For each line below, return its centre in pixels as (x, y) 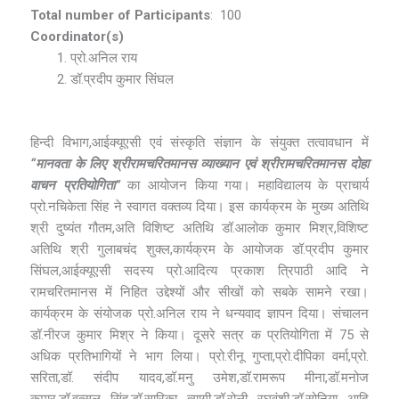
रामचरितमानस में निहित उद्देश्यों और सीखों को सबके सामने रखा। (199, 292)
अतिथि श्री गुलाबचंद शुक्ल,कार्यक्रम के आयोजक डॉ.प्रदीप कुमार (199, 249)
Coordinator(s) (77, 37)
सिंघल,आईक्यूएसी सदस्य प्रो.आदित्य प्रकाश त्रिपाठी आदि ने (199, 270)
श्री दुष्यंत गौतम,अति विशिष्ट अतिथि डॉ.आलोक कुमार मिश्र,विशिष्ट (199, 228)
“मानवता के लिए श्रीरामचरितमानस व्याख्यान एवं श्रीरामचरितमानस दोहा (199, 163)
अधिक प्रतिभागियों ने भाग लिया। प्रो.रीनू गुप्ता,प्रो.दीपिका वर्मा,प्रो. (199, 356)
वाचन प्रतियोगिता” (75, 185)
